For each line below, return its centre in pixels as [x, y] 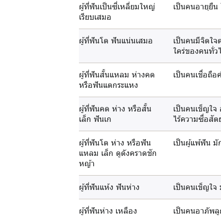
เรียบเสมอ [95, 17]
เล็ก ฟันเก [95, 119]
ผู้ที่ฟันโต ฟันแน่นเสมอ [116, 40]
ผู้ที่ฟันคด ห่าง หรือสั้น [115, 109]
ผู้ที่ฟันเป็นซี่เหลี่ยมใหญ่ [117, 6]
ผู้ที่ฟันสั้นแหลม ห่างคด [117, 74]
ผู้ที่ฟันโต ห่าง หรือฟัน [115, 143]
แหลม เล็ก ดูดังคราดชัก [118, 153]
